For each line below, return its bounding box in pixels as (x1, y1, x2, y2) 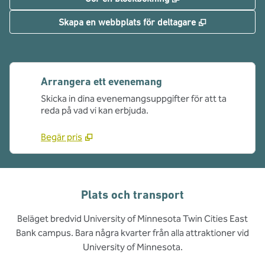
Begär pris (41, 131, 82, 143)
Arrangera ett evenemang (41, 75, 162, 88)
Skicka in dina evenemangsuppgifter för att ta (41, 93, 227, 104)
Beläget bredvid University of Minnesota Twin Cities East (17, 213, 248, 224)
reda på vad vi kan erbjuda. (41, 105, 148, 116)
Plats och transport (81, 188, 184, 202)
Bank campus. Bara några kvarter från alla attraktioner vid (16, 227, 249, 238)
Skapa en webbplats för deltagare (59, 17, 196, 27)
